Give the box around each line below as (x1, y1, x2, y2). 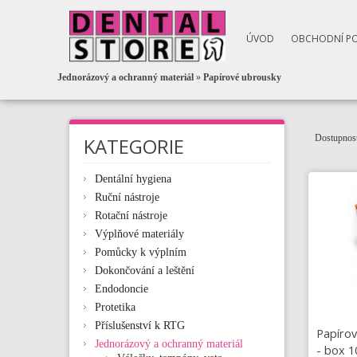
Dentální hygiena (95, 173, 171, 185)
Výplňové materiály (95, 228, 184, 240)
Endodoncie (95, 283, 148, 295)
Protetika (95, 301, 135, 313)
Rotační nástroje (95, 210, 167, 222)
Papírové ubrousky (203, 71, 281, 83)
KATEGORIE (84, 133, 184, 159)
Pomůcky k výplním (95, 246, 186, 258)
